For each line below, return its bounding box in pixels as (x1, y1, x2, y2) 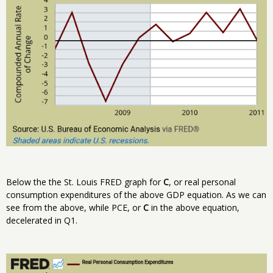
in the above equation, (149, 202, 239, 214)
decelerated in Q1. (6, 214, 77, 227)
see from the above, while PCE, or (6, 202, 143, 214)
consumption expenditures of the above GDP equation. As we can (6, 189, 266, 201)
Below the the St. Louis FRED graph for (6, 176, 163, 188)
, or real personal (169, 176, 236, 188)
